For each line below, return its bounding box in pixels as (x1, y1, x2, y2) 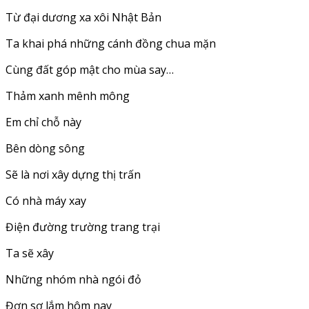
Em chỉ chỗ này (6, 114, 81, 130)
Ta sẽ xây (6, 246, 54, 261)
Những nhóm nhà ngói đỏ (6, 272, 141, 288)
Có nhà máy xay (6, 193, 86, 209)
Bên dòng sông (6, 141, 85, 157)
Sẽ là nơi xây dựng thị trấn (6, 167, 141, 183)
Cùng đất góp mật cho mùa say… (6, 62, 174, 78)
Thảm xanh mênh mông (6, 88, 130, 104)
